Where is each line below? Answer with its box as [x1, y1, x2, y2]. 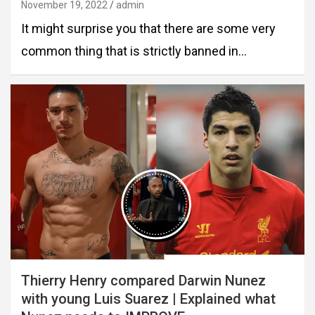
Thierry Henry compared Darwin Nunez [21, 271, 266, 289]
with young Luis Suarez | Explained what [21, 290, 276, 307]
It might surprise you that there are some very [21, 21, 276, 37]
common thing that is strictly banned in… [21, 44, 247, 59]
